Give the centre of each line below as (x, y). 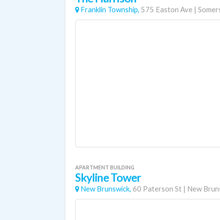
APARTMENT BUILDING (105, 167)
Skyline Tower (108, 178)
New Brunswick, (106, 189)
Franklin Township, (110, 10)
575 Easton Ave (167, 10)
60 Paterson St (157, 189)
